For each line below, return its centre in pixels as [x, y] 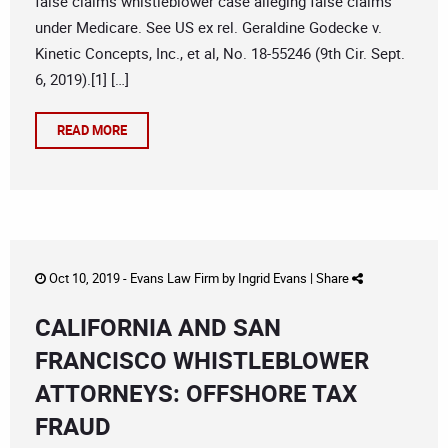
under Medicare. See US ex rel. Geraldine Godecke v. [208, 27]
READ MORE [92, 130]
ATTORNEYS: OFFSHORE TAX [196, 393]
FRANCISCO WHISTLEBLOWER [202, 360]
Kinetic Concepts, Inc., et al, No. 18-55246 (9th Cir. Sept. [220, 53]
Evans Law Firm [174, 278]
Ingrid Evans [272, 278]
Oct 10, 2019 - [88, 278]
